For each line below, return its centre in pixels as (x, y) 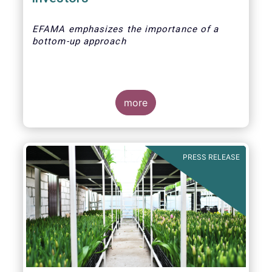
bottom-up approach (79, 41)
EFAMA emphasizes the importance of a (125, 29)
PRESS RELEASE (211, 157)
